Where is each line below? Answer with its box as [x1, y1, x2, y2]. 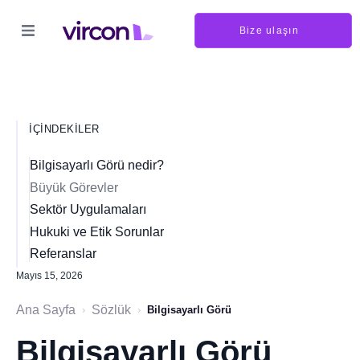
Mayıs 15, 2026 [16, 269, 83, 281]
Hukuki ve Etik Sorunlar [30, 224, 164, 239]
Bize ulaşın [239, 25, 299, 37]
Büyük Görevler [30, 180, 118, 194]
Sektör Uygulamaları [30, 202, 146, 216]
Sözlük [92, 302, 131, 317]
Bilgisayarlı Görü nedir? [30, 158, 164, 172]
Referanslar [30, 247, 96, 260]
